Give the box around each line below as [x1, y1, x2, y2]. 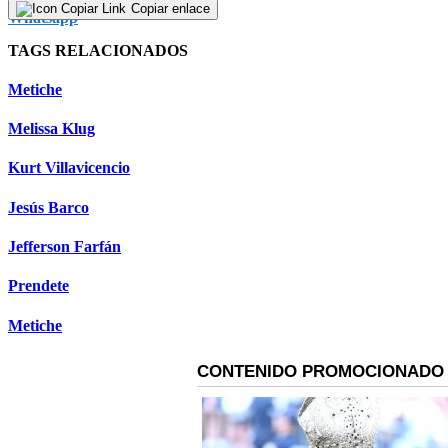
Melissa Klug [8, 120, 95, 138]
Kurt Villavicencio [8, 159, 130, 177]
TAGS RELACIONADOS [8, 41, 188, 59]
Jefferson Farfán [8, 237, 121, 255]
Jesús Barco [8, 198, 89, 216]
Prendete [8, 277, 69, 295]
